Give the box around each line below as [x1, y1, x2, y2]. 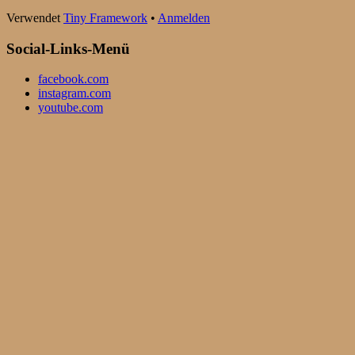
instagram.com [38, 86, 111, 101]
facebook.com [38, 72, 109, 86]
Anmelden [158, 10, 210, 25]
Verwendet [6, 10, 63, 25]
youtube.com [38, 101, 103, 115]
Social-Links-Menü [6, 40, 130, 57]
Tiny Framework [63, 10, 147, 25]
